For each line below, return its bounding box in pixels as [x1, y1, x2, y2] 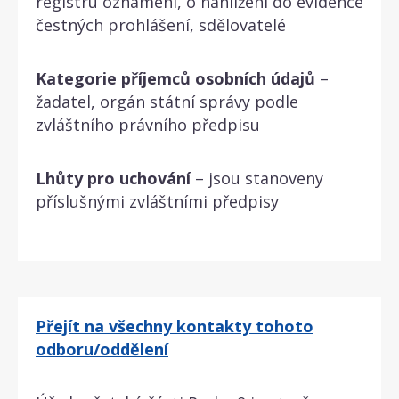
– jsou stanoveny [191, 167, 323, 189]
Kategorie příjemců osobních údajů [36, 67, 315, 89]
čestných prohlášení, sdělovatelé [36, 13, 286, 36]
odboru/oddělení [36, 338, 168, 360]
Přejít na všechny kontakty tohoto [36, 314, 313, 337]
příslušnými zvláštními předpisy [36, 190, 279, 212]
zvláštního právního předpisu [36, 113, 260, 135]
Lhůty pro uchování [36, 167, 191, 189]
